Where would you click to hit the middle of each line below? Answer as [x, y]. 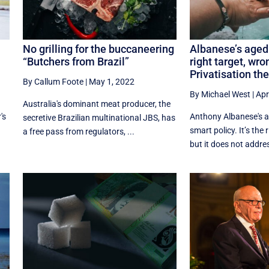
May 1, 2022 [111, 82]
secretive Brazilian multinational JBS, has [99, 118]
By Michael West [220, 95]
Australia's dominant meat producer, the [96, 104]
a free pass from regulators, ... [78, 132]
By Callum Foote [53, 82]
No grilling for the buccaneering [98, 49]
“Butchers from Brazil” [76, 62]
